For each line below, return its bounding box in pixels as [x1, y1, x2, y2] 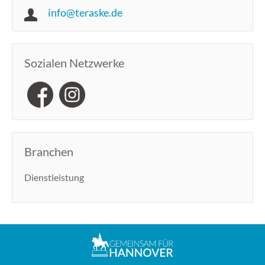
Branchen [24, 144, 73, 159]
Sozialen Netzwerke [24, 56, 124, 70]
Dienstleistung [24, 172, 84, 183]
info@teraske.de [48, 6, 122, 20]
